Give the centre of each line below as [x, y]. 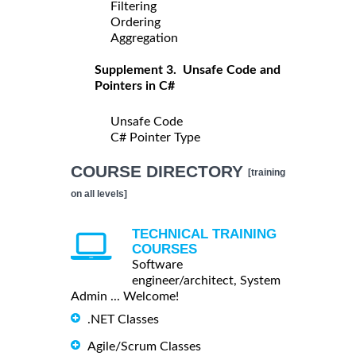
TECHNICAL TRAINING [204, 234]
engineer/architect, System [206, 280]
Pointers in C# [135, 85]
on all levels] [99, 193]
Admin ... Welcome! [125, 296]
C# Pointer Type [155, 137]
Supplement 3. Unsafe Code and [188, 70]
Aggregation [144, 38]
